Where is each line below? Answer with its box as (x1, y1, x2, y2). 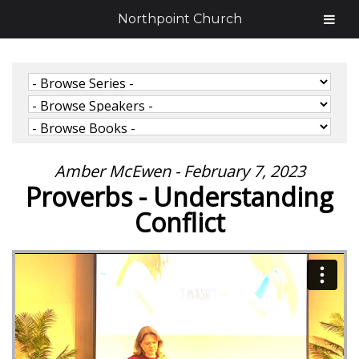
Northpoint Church (117, 11, 242, 26)
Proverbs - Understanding (26, 179, 333, 214)
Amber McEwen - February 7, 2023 (54, 160, 305, 182)
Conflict (134, 205, 225, 240)
